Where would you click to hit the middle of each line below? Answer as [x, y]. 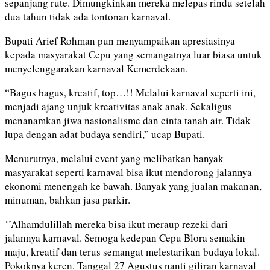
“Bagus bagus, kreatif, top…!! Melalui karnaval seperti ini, [130, 92]
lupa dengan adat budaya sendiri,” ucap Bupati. [105, 134]
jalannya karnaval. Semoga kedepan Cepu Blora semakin [125, 237]
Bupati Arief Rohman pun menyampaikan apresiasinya [120, 40]
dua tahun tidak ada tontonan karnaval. [88, 16]
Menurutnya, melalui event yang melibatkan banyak [114, 158]
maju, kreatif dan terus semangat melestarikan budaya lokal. [132, 251]
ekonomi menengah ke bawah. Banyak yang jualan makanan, [133, 186]
